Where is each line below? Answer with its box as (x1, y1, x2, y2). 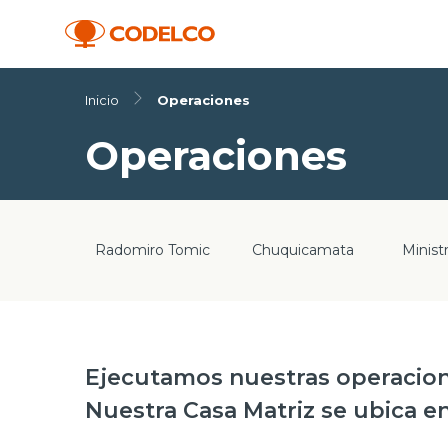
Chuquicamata (252, 241, 355, 259)
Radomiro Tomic (95, 241, 210, 259)
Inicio (85, 92, 119, 108)
